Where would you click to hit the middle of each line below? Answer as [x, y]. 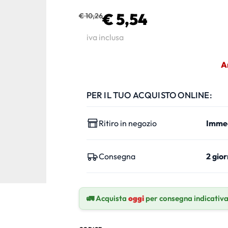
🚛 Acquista [107, 198]
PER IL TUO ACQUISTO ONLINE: [149, 95]
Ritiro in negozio [127, 123]
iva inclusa [105, 37]
